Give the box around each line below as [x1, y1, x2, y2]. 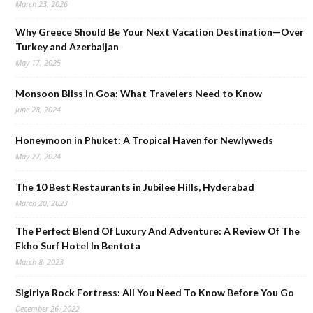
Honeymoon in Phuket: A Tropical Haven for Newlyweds [15, 134, 273, 146]
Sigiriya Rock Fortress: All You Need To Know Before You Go [15, 286, 294, 298]
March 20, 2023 [15, 198, 68, 208]
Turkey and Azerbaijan [15, 41, 119, 52]
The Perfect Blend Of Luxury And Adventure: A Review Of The [15, 225, 300, 237]
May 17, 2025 [15, 57, 61, 68]
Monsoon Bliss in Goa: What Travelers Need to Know [15, 87, 262, 99]
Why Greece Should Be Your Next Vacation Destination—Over [15, 26, 304, 38]
